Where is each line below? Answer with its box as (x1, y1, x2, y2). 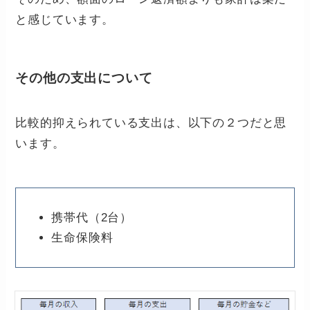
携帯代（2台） (51, 210, 133, 224)
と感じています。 (15, 12, 114, 26)
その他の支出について (15, 71, 153, 86)
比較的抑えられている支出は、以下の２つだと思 (15, 116, 287, 130)
